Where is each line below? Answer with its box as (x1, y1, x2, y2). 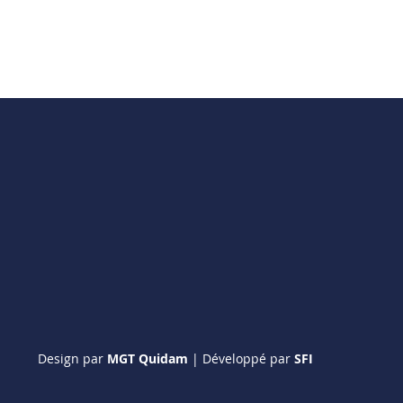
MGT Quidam (107, 350, 188, 368)
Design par (38, 350, 107, 368)
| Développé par (188, 350, 294, 368)
